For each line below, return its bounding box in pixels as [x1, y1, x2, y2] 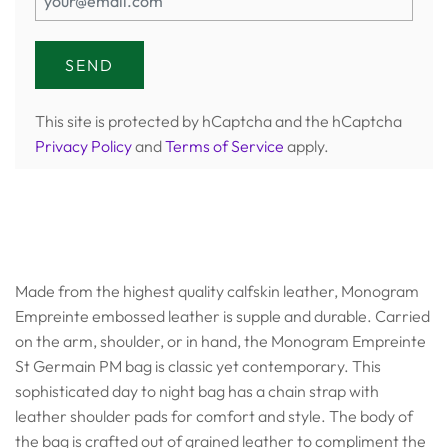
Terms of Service [165, 136, 284, 156]
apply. [284, 136, 329, 156]
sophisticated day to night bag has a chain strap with [15, 381, 379, 401]
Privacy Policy [35, 136, 132, 156]
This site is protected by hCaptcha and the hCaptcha [35, 111, 402, 131]
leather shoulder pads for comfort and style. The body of [15, 406, 413, 426]
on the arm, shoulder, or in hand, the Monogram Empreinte [15, 331, 426, 351]
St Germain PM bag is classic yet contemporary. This [15, 356, 381, 376]
